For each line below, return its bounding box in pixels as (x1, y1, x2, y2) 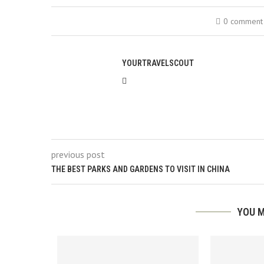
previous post (51, 148, 105, 160)
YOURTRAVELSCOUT (122, 58, 194, 68)
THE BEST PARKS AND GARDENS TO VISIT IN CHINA (51, 164, 230, 174)
